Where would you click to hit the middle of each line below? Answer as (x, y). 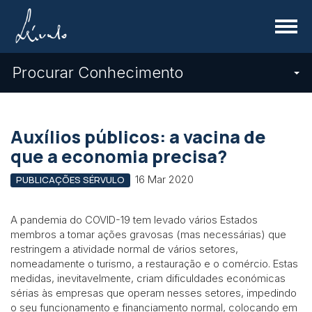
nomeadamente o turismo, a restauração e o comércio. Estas (154, 263)
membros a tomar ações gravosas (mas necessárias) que (148, 234)
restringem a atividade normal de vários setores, (124, 249)
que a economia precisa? (119, 156)
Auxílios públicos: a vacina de (138, 137)
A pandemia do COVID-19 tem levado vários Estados (134, 219)
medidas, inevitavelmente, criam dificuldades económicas (148, 278)
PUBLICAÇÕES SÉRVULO (70, 180)
